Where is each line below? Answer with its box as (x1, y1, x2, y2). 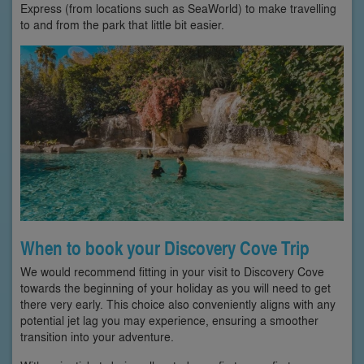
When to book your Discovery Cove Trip (20, 235, 310, 262)
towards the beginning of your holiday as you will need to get (20, 279, 331, 296)
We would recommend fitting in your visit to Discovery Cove (20, 263, 324, 279)
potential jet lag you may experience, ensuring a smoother (20, 312, 318, 328)
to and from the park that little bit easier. (20, 16, 224, 32)
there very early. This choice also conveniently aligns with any (20, 296, 336, 312)
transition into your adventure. (20, 328, 174, 344)
